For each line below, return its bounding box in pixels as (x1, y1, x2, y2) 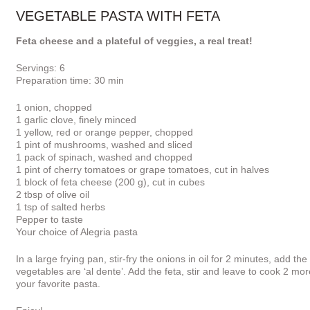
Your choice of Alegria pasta (16, 226, 138, 237)
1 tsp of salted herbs (16, 201, 105, 212)
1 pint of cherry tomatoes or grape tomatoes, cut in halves (16, 163, 269, 175)
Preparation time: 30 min (16, 74, 124, 86)
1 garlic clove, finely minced (16, 113, 136, 125)
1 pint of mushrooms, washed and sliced (16, 138, 192, 150)
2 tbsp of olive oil (16, 188, 89, 200)
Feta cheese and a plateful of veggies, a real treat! (16, 35, 253, 46)
